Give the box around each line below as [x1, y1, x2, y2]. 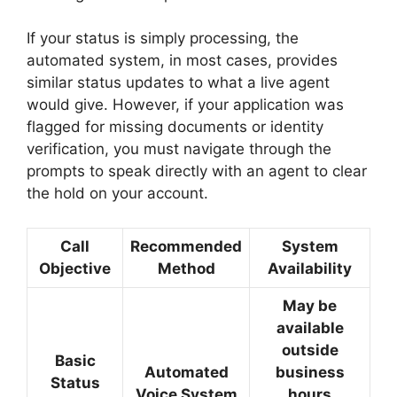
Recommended [130, 237, 242, 255]
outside [281, 340, 339, 359]
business [275, 362, 345, 381]
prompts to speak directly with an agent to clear [27, 162, 367, 181]
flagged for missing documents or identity [27, 118, 323, 136]
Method [157, 259, 215, 277]
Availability [268, 259, 352, 277]
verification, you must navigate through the [27, 140, 331, 159]
